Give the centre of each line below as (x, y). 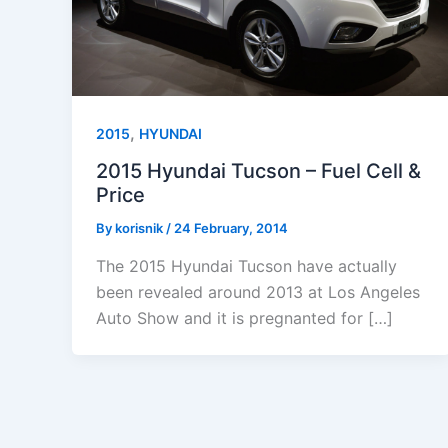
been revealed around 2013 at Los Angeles (258, 291)
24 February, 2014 (231, 228)
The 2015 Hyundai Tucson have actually (246, 265)
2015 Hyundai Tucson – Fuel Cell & (258, 171)
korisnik (140, 228)
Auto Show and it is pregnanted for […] (244, 317)
